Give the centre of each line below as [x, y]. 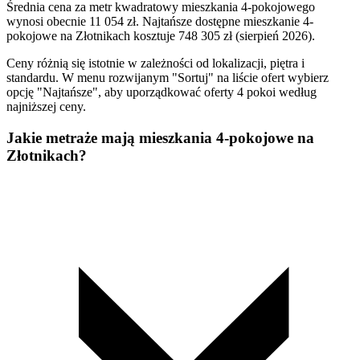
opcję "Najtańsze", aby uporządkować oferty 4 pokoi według [162, 92]
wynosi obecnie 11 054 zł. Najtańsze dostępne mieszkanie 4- [160, 22]
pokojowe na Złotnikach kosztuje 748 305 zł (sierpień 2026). [161, 36]
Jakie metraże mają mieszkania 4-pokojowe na [160, 137]
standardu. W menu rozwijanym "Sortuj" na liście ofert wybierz [168, 78]
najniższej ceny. [46, 107]
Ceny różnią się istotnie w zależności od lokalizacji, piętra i [155, 63]
